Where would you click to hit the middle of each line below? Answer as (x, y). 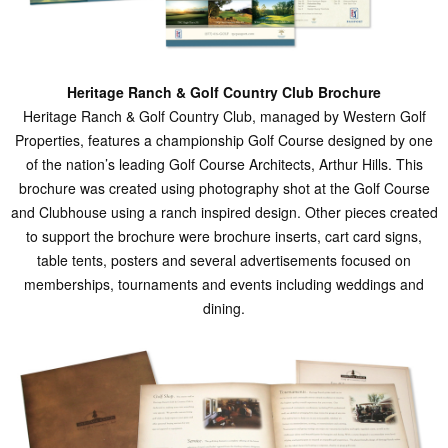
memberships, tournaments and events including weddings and (224, 284)
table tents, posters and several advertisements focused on (224, 260)
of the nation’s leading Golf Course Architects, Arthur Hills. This (224, 164)
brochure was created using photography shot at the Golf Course (224, 188)
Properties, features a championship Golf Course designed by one (224, 140)
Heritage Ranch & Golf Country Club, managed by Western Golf (224, 116)
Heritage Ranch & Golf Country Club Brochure (224, 92)
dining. (224, 308)
